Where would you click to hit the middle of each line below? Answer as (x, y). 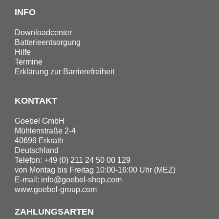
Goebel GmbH (40, 121)
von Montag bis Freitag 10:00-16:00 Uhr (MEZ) (95, 170)
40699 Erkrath (39, 141)
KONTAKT (36, 101)
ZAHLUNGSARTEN (54, 212)
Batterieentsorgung (48, 42)
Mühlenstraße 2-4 (45, 131)
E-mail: (28, 180)
